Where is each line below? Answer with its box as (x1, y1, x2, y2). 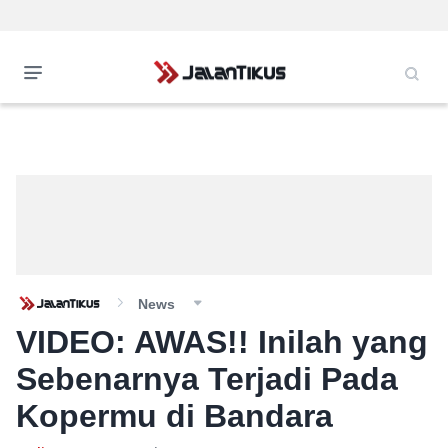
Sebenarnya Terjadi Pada (16, 361, 398, 397)
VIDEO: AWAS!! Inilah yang (16, 324, 428, 360)
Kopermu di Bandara (16, 398, 333, 434)
